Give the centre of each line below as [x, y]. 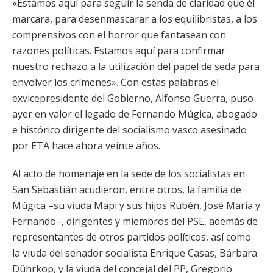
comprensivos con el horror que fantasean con [119, 35]
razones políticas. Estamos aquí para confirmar [119, 51]
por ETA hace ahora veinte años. [86, 146]
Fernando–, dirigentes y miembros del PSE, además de [135, 221]
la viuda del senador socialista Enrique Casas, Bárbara [135, 253]
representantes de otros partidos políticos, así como [132, 237]
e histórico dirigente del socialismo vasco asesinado [129, 130]
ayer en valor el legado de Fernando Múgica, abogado [135, 114]
